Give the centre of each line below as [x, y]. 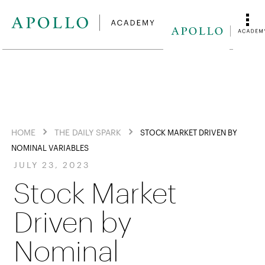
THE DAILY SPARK [88, 132]
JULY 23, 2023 [52, 165]
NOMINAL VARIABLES [50, 148]
